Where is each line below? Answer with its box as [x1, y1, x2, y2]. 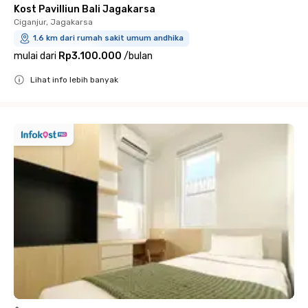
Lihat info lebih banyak [30, 74, 118, 85]
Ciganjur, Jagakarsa [14, 16, 93, 27]
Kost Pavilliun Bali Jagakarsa [14, 3, 155, 15]
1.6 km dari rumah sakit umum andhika [33, 33, 184, 43]
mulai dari [14, 49, 56, 62]
